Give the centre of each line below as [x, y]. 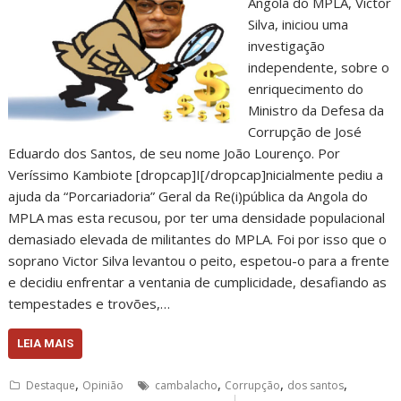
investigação [286, 46]
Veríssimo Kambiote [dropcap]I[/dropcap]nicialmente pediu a [196, 175]
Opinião [103, 385]
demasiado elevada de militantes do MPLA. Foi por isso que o [198, 239]
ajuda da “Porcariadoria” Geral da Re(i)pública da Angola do [188, 196]
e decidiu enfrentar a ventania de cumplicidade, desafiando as [198, 282]
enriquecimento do [305, 89]
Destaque [51, 385]
